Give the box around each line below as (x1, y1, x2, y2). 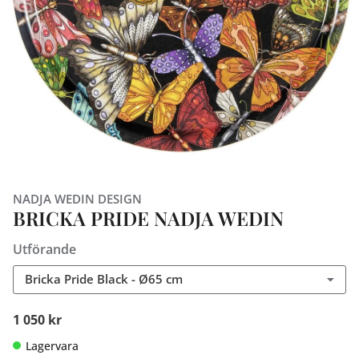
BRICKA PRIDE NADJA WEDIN (13, 205, 284, 231)
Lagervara (26, 338, 79, 354)
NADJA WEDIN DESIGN (13, 191, 142, 207)
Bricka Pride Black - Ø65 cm (25, 271, 183, 288)
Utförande (13, 240, 76, 258)
